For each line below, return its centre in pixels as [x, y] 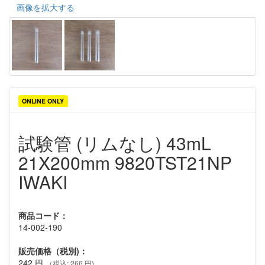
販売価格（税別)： [53, 251]
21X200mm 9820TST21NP [125, 162]
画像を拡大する [46, 7]
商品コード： [43, 215]
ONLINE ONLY [43, 101]
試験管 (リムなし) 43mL [115, 143]
